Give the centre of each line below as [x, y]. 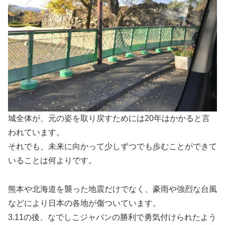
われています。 [36, 132]
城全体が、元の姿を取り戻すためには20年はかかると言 [109, 118]
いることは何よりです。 [52, 160]
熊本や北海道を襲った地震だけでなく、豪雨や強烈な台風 [113, 189]
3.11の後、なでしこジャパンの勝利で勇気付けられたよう [112, 217]
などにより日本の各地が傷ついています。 [84, 203]
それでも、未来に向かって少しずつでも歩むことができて [113, 146]
